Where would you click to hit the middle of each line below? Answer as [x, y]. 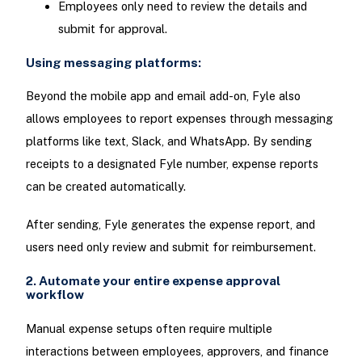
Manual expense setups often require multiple [149, 328]
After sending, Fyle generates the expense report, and [170, 225]
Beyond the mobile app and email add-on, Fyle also [163, 96]
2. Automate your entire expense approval [153, 281]
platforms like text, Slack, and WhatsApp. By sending [168, 141]
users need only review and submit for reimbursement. [170, 247]
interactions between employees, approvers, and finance [177, 351]
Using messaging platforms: [113, 62]
